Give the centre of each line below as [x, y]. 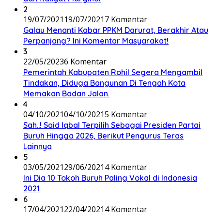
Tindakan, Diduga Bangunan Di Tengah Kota [104, 83]
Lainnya [38, 146]
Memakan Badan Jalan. [66, 93]
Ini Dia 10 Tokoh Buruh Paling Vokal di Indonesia [110, 178]
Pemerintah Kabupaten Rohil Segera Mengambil [113, 72]
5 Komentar [126, 114]
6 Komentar [85, 61]
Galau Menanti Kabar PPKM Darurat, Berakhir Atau [116, 30]
